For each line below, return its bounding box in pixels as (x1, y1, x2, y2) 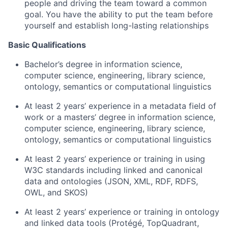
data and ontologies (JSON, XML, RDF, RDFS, (24, 176, 198, 186)
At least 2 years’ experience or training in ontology (24, 207, 219, 217)
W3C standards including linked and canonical (24, 165, 203, 175)
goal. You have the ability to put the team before (24, 9, 213, 19)
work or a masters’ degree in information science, (24, 112, 215, 122)
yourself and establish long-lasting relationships (24, 20, 209, 31)
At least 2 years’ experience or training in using (24, 154, 205, 164)
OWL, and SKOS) (24, 187, 88, 197)
